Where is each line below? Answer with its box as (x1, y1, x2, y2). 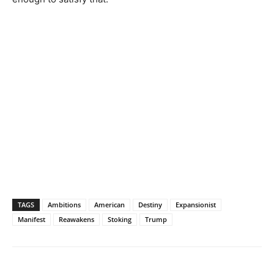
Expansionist (176, 199, 216, 209)
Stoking (108, 214, 131, 224)
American (94, 199, 125, 209)
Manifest (18, 214, 45, 224)
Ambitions (48, 199, 81, 209)
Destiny (138, 199, 162, 209)
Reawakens (59, 214, 94, 224)
